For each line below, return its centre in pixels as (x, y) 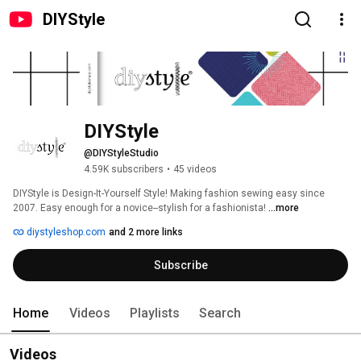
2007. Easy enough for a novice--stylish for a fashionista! (141, 208)
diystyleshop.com (65, 232)
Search (220, 313)
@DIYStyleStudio (121, 154)
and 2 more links (146, 232)
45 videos (195, 170)
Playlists (155, 313)
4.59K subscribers (124, 170)
